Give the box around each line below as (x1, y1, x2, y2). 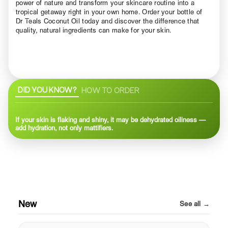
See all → (180, 199, 210, 208)
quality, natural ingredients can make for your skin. (16, 25, 172, 34)
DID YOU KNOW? (18, 84, 76, 94)
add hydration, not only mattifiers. (15, 123, 113, 132)
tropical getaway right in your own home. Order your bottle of (16, 7, 203, 16)
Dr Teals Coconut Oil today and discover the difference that (16, 16, 199, 25)
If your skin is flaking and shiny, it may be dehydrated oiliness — (15, 115, 206, 124)
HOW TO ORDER (81, 85, 139, 95)
